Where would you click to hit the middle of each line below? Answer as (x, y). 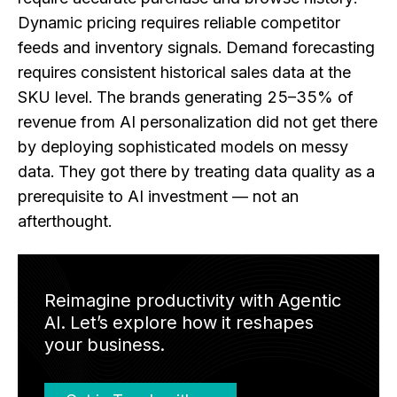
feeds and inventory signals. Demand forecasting (196, 48)
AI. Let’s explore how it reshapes (179, 323)
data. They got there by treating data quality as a (196, 172)
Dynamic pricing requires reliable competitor (179, 23)
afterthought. (65, 222)
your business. (105, 345)
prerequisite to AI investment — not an (158, 197)
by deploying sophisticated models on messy (183, 147)
